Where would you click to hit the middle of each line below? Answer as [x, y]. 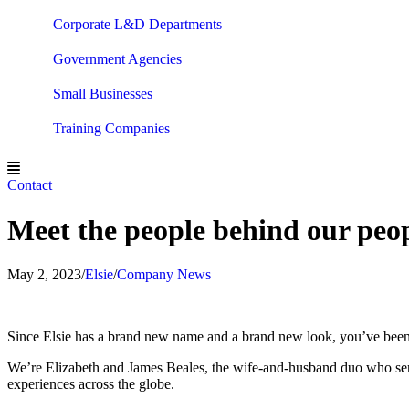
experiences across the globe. [91, 384]
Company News [164, 275]
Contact [30, 184]
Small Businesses [103, 93]
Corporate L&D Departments [137, 24]
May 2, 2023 [44, 275]
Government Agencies [117, 58]
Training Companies [111, 128]
